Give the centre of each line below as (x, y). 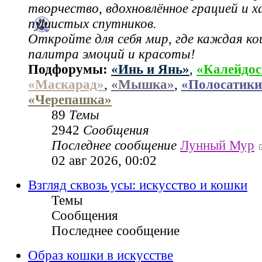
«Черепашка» (70, 100)
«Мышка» (143, 85)
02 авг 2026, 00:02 (104, 161)
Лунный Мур (217, 146)
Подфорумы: (70, 70)
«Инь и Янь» (150, 70)
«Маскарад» (66, 85)
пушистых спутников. (92, 24)
